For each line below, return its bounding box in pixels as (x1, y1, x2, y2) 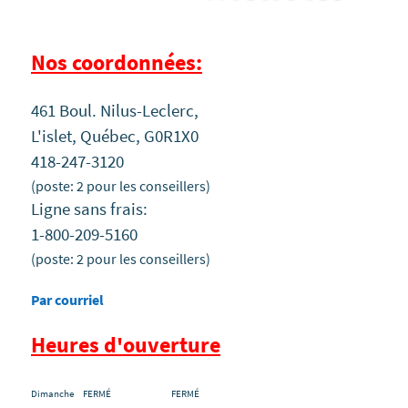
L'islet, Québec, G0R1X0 (31, 125, 199, 147)
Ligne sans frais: (31, 198, 148, 219)
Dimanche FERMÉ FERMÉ (31, 388, 203, 401)
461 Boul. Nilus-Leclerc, (31, 99, 199, 121)
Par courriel (31, 290, 104, 309)
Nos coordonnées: (31, 48, 202, 77)
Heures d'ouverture (31, 331, 220, 360)
